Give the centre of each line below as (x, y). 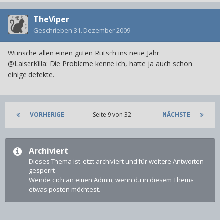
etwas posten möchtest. (65, 189)
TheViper (51, 19)
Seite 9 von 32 (113, 114)
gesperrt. (42, 170)
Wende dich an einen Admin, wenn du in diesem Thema (111, 179)
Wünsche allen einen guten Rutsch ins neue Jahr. (84, 53)
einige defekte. (31, 74)
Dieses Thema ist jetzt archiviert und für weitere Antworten (116, 161)
